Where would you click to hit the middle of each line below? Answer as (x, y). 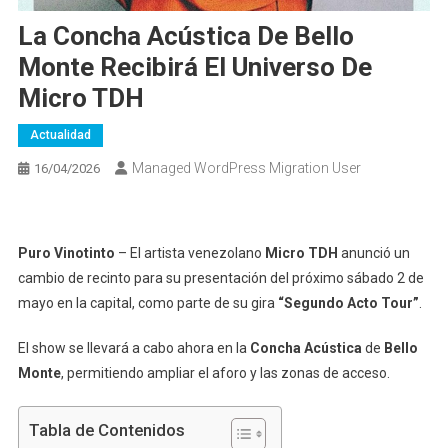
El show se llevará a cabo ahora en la (133, 347)
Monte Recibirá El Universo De (194, 66)
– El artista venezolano (189, 252)
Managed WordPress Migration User (246, 167)
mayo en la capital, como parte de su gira (146, 302)
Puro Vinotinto (66, 252)
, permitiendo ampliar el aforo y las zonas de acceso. (225, 372)
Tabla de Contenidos (106, 430)
